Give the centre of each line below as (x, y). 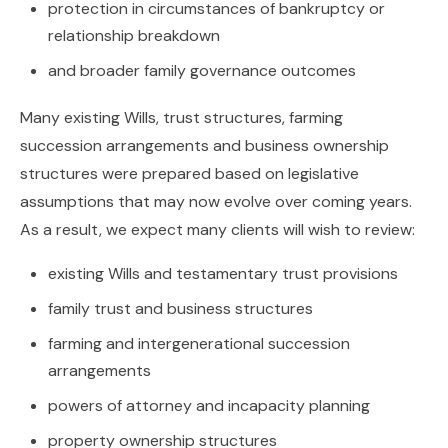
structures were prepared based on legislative (189, 173)
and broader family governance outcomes (202, 70)
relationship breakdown (134, 35)
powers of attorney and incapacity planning (209, 405)
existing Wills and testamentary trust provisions (223, 273)
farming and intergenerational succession (199, 343)
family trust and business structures (180, 308)
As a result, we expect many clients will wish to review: (217, 229)
